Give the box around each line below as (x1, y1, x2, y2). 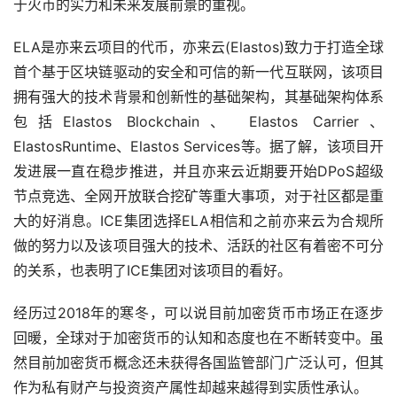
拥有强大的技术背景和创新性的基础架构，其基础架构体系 (13, 87, 384, 105)
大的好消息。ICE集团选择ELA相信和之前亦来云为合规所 (13, 211, 384, 230)
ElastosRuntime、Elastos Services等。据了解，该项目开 (13, 136, 384, 155)
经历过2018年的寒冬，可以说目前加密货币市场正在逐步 (13, 303, 384, 322)
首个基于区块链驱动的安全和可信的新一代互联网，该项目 (13, 62, 384, 81)
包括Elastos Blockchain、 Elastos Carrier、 (13, 112, 384, 130)
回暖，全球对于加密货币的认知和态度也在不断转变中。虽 (13, 328, 384, 346)
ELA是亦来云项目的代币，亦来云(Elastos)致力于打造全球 (13, 37, 384, 56)
